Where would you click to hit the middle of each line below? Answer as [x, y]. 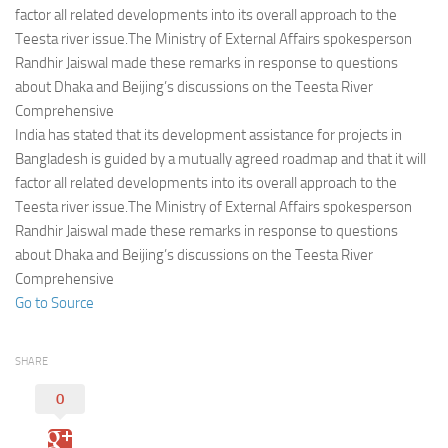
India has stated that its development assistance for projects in [208, 135]
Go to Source [54, 303]
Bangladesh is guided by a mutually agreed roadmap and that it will [220, 159]
